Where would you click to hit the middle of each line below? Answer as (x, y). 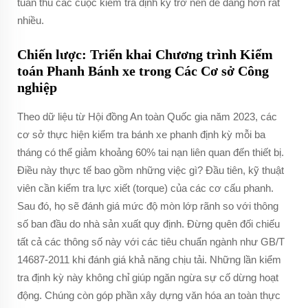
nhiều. (31, 20)
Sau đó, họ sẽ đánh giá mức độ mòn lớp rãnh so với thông (148, 206)
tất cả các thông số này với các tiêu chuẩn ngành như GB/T (151, 242)
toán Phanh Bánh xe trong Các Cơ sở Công (143, 71)
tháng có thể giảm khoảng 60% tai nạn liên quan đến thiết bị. (151, 152)
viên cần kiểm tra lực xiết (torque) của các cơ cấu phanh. (145, 188)
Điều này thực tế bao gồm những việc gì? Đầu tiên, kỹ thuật (151, 170)
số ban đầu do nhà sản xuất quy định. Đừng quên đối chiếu (148, 224)
